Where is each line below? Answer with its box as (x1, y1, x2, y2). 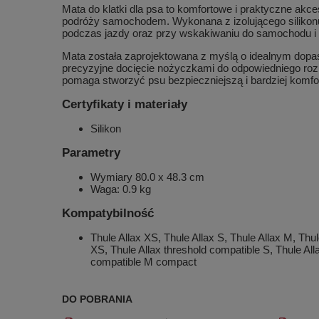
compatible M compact (90, 256, 197, 268)
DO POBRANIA (62, 293, 132, 305)
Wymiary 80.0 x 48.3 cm (90, 171, 204, 183)
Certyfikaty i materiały (62, 97, 187, 111)
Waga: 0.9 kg (90, 183, 151, 195)
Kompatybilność (62, 206, 154, 220)
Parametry (62, 145, 120, 159)
